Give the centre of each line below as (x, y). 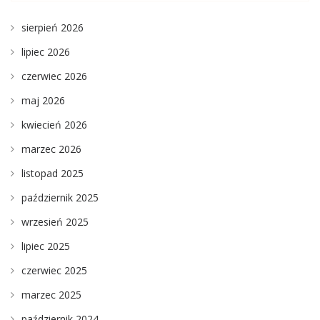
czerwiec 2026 (54, 76)
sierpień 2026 (52, 27)
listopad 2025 (52, 173)
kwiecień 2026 (54, 125)
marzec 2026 (51, 149)
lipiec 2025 (46, 246)
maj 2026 (43, 100)
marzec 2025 (51, 295)
